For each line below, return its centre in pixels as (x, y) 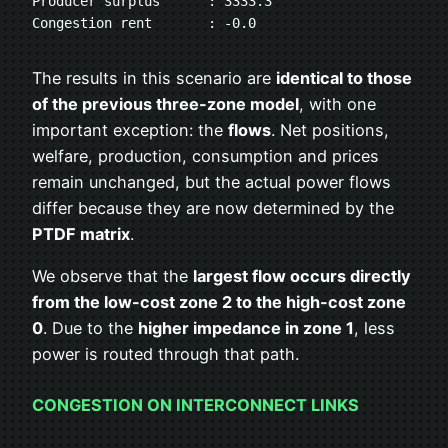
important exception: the (130, 129)
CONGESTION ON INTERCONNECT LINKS (195, 405)
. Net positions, (330, 129)
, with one (337, 103)
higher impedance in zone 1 (246, 328)
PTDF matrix (81, 233)
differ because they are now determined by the (213, 207)
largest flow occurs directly (302, 276)
